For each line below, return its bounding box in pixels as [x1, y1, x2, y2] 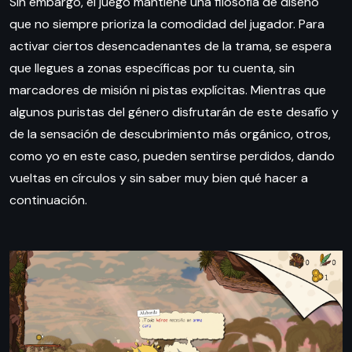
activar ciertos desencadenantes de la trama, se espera [9, 37, 332, 54]
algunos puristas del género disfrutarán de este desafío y [9, 103, 339, 120]
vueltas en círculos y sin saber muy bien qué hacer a [9, 169, 308, 186]
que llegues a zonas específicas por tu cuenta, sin [9, 59, 295, 76]
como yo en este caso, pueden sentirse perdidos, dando [9, 147, 335, 164]
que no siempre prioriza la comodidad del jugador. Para [9, 15, 324, 32]
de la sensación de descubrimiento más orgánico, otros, [9, 125, 331, 142]
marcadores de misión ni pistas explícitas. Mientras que [9, 81, 326, 98]
